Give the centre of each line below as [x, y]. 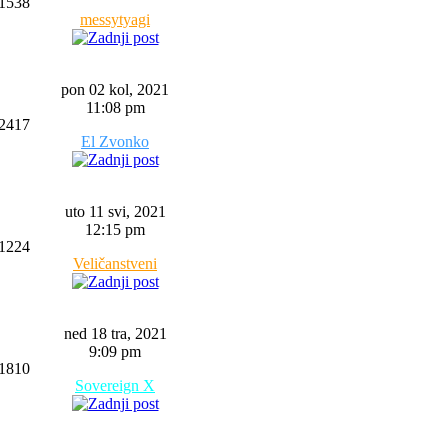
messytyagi [115, 19]
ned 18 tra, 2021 [115, 333]
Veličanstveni [115, 263]
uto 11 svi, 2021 [115, 211]
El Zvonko [115, 141]
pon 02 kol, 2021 [115, 89]
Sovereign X [115, 385]
